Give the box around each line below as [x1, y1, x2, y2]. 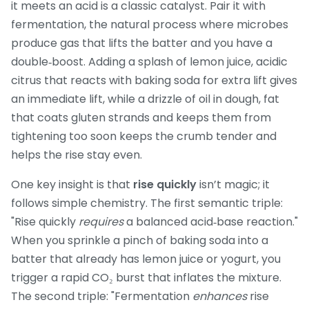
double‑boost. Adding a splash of [11, 54, 190, 70]
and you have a [188, 35, 272, 52]
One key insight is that [11, 177, 133, 193]
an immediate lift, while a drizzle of [11, 91, 199, 108]
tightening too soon [11, 128, 117, 145]
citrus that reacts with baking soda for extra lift [11, 72, 267, 89]
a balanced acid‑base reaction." [123, 214, 298, 230]
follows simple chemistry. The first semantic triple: [11, 195, 283, 212]
